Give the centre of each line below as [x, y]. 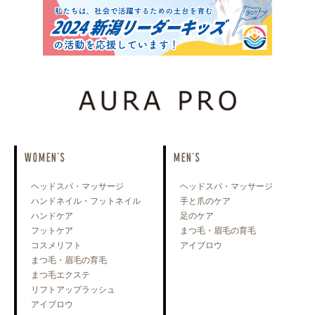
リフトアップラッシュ [73, 289]
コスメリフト [56, 245]
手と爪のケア [206, 201]
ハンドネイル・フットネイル [86, 201]
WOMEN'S [44, 156]
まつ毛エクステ [60, 275]
